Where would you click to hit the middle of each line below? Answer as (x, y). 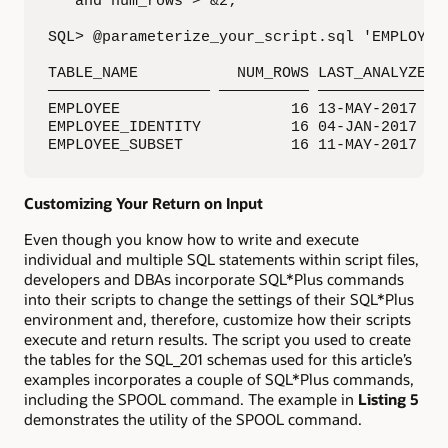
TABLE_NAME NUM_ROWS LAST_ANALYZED (241, 72)
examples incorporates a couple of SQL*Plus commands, (219, 378)
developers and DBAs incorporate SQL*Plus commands (214, 278)
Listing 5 (388, 398)
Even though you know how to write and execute (191, 238)
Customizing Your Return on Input (143, 202)
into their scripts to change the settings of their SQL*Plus (219, 298)
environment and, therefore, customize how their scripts (217, 318)
